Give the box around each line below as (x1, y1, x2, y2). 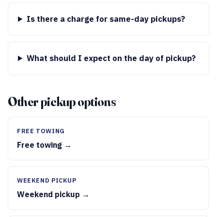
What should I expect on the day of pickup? (26, 53, 196, 63)
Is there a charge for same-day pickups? (26, 14, 185, 24)
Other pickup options (8, 94, 116, 109)
